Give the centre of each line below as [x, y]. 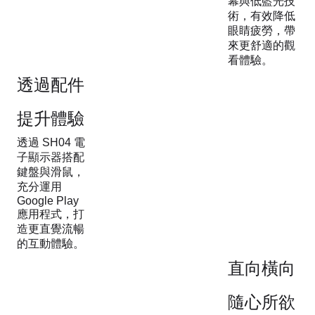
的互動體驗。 [51, 243]
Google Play [48, 200]
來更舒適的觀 [262, 45]
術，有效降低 [262, 15]
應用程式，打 [51, 214]
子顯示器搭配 [51, 157]
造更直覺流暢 [51, 229]
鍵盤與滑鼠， [51, 172]
